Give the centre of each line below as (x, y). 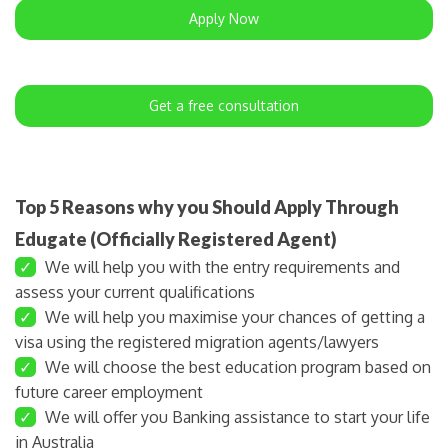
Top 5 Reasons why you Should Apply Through (207, 206)
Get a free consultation (224, 105)
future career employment (109, 391)
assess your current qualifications (135, 291)
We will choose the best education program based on (236, 366)
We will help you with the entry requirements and (220, 266)
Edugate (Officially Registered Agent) (176, 238)
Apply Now (224, 18)
